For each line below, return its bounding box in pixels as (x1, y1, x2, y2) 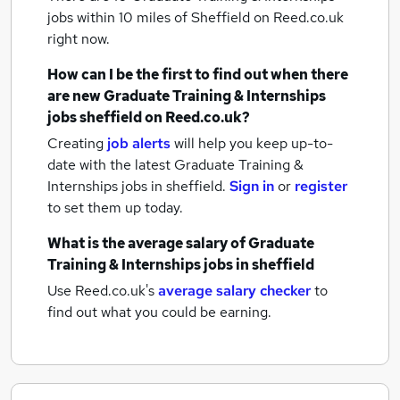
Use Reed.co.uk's (47, 281, 154, 300)
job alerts (107, 134, 171, 153)
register (295, 177, 347, 196)
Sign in (229, 177, 274, 196)
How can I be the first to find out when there (47, 65, 348, 84)
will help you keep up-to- (174, 134, 333, 153)
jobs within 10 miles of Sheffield (47, 8, 254, 27)
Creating (47, 134, 104, 153)
